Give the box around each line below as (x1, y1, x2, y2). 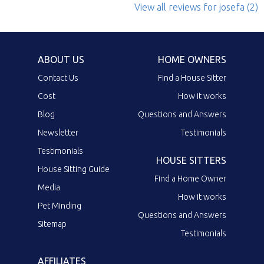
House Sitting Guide (38, 164, 110, 174)
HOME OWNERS (158, 54, 226, 65)
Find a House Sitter (158, 72, 226, 82)
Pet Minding (38, 200, 81, 210)
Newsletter (38, 127, 78, 137)
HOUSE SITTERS (156, 154, 226, 166)
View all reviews (134, 1, 201, 12)
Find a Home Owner (154, 173, 226, 183)
